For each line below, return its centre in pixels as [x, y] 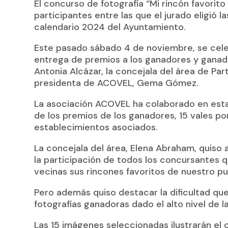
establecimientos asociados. [96, 127]
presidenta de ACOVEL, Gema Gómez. [117, 83]
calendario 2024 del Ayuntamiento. [110, 27]
